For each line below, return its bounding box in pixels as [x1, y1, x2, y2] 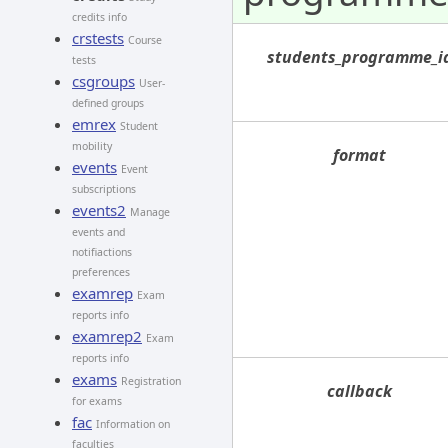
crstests [72, 28, 124, 48]
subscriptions [72, 182, 136, 196]
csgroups [72, 71, 135, 91]
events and [72, 225, 125, 239]
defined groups [72, 96, 144, 110]
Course [128, 33, 162, 47]
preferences [72, 265, 130, 279]
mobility [72, 139, 112, 153]
